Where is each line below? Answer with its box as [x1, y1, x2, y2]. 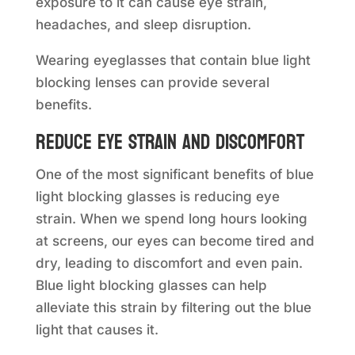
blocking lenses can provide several [35, 74, 269, 91]
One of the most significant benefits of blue [35, 166, 314, 183]
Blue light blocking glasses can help [35, 277, 267, 294]
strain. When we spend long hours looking [35, 211, 307, 227]
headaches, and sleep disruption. [35, 17, 251, 33]
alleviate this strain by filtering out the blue [35, 300, 311, 316]
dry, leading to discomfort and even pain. [35, 255, 303, 272]
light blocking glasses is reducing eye [35, 189, 280, 205]
